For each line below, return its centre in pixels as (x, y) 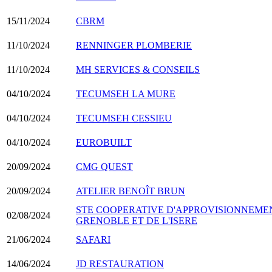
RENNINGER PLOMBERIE (134, 45)
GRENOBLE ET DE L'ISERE (137, 220)
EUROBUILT (104, 142)
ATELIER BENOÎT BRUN (131, 191)
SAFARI (93, 239)
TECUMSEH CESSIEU (124, 118)
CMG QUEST (104, 166)
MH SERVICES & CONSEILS (138, 69)
